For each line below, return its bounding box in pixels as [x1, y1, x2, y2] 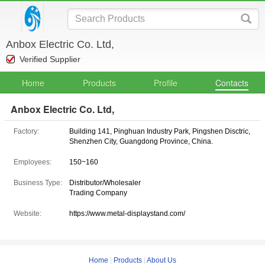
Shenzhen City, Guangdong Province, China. [69, 137, 213, 146]
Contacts [215, 77, 248, 89]
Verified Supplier [20, 54, 80, 64]
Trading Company [69, 189, 127, 197]
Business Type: [14, 179, 62, 187]
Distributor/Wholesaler [69, 179, 141, 187]
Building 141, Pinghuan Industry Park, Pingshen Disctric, [69, 127, 250, 135]
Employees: [14, 158, 51, 166]
